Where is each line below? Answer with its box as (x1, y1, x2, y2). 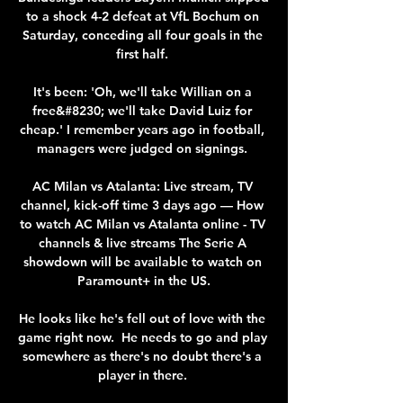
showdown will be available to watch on (22, 253, 262, 270)
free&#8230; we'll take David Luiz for (32, 102, 252, 119)
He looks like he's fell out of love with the (19, 309, 265, 327)
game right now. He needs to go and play (18, 328, 267, 345)
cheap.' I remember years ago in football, (20, 121, 264, 138)
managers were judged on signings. (37, 139, 251, 157)
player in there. (97, 366, 191, 383)
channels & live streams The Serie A (38, 234, 246, 251)
